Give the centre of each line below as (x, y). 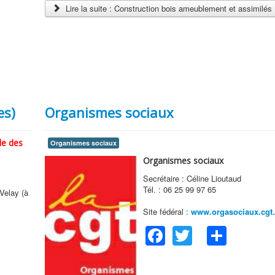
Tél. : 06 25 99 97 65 (179, 189)
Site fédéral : (167, 211)
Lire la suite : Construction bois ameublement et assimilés (167, 8)
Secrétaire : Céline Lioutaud (192, 178)
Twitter (221, 232)
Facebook (208, 232)
